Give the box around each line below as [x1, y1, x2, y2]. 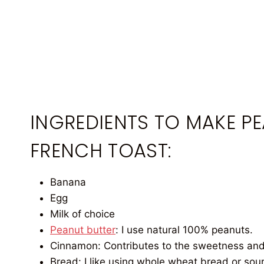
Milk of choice [50, 208, 115, 220]
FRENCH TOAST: [30, 137, 171, 164]
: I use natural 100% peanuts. [115, 224, 253, 236]
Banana [50, 176, 86, 189]
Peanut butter [50, 224, 115, 236]
